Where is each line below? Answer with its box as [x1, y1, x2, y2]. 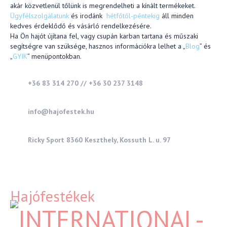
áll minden [160, 11, 194, 20]
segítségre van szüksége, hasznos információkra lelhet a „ [10, 42, 185, 51]
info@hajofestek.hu [28, 107, 94, 116]
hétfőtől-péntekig [106, 11, 160, 20]
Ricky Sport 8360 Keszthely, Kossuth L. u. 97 [28, 135, 171, 144]
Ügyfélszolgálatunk [10, 11, 69, 20]
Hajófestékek [10, 186, 95, 206]
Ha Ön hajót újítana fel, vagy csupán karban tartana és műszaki [10, 31, 198, 41]
